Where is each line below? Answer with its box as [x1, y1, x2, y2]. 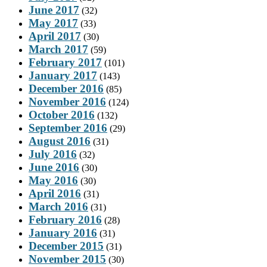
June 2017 [29, 3, 79, 16]
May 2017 [29, 16, 78, 29]
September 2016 [29, 121, 107, 134]
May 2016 [29, 173, 78, 187]
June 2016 [29, 160, 79, 173]
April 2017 [29, 29, 81, 42]
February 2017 [29, 55, 102, 69]
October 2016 [29, 108, 95, 121]
